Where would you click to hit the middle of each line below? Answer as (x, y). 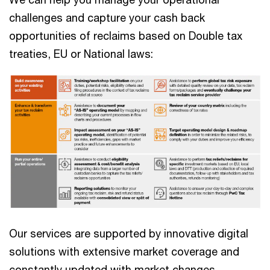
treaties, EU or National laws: (81, 54)
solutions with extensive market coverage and (124, 252)
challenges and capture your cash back (107, 17)
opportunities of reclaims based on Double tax (126, 36)
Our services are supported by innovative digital (129, 234)
